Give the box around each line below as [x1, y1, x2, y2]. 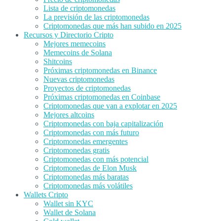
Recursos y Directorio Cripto [24, 30, 113, 39]
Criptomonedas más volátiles [43, 181, 133, 190]
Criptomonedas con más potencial [43, 154, 148, 163]
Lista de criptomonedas [43, 3, 115, 12]
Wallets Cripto [24, 190, 68, 199]
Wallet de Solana [43, 208, 96, 217]
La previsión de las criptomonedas [43, 12, 149, 21]
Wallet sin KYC [43, 199, 93, 208]
